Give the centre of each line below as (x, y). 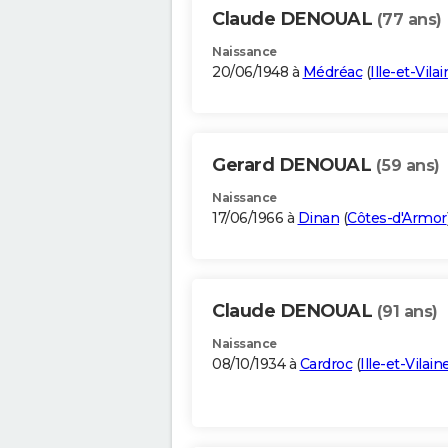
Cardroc (325, 364)
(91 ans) (407, 312)
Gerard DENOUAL (294, 165)
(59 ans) (407, 166)
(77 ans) (409, 20)
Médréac (332, 72)
